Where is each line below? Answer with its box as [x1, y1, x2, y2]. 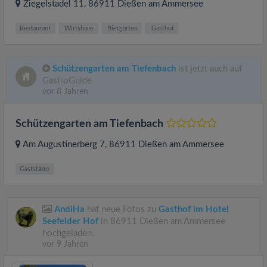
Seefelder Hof [42, 217, 98, 226]
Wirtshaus [63, 25, 94, 32]
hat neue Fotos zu [85, 205, 159, 214]
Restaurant [20, 25, 51, 32]
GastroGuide [42, 76, 92, 85]
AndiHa [54, 205, 85, 214]
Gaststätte [20, 166, 50, 172]
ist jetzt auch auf [176, 64, 242, 73]
